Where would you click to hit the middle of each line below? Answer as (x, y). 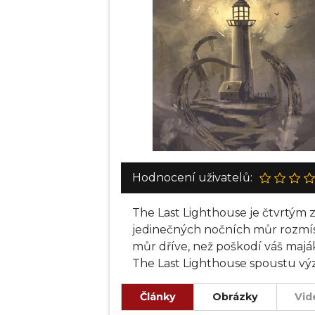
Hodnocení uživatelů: (192, 178)
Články (157, 297)
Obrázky (235, 297)
